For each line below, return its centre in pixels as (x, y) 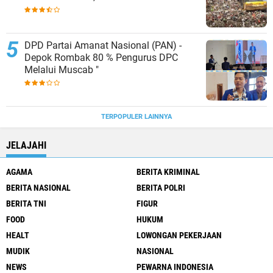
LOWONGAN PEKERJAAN (179, 236)
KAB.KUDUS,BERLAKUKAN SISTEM (83, 9)
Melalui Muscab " (62, 70)
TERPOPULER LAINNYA (136, 117)
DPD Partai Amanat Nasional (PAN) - (103, 46)
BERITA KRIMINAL (168, 172)
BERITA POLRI (161, 188)
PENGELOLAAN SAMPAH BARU (147, 21)
